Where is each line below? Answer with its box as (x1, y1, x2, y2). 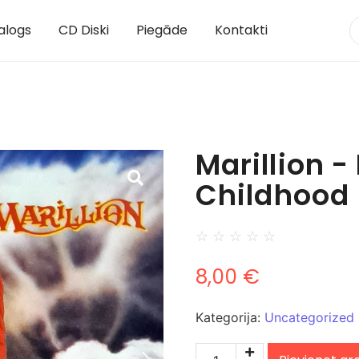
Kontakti (214, 21, 268, 40)
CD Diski (58, 21, 109, 40)
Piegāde (135, 21, 188, 40)
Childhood (196, 175, 349, 216)
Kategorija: (196, 309, 264, 326)
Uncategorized (264, 309, 354, 326)
